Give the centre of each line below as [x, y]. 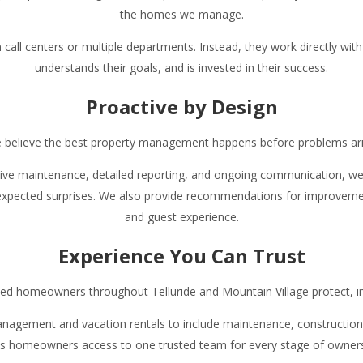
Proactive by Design [181, 107]
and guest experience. [181, 217]
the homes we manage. [181, 15]
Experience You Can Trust [181, 256]
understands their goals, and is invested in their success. [181, 68]
